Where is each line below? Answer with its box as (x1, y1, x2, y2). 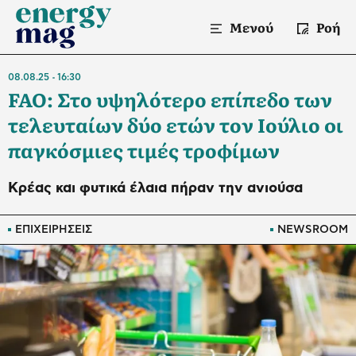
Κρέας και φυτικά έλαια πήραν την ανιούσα (8, 181, 303, 195)
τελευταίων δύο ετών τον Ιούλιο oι (8, 110, 343, 138)
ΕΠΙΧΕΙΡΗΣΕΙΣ (15, 224, 92, 235)
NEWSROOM (277, 224, 348, 235)
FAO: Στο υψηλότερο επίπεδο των (8, 85, 332, 113)
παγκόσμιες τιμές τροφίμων (8, 136, 280, 164)
